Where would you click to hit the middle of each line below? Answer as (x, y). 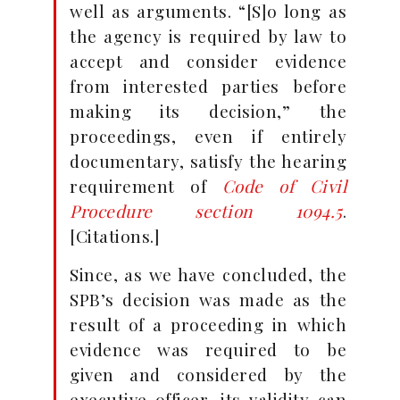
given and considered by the (208, 374)
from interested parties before (208, 86)
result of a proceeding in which (208, 324)
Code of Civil (284, 186)
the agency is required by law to (208, 36)
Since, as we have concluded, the (208, 274)
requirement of (146, 186)
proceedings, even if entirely (208, 136)
